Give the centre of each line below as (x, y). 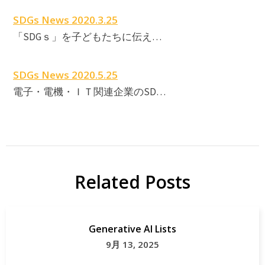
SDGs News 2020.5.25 (65, 75)
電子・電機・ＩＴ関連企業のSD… (89, 91)
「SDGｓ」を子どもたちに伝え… (87, 36)
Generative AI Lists (132, 229)
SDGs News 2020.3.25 (65, 20)
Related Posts (132, 182)
